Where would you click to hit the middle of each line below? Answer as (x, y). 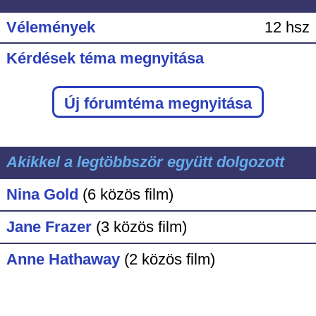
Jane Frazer (49, 226)
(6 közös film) (128, 194)
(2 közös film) (169, 260)
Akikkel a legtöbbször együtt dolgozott (145, 162)
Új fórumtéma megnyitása (158, 103)
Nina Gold (42, 194)
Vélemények (50, 27)
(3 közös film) (141, 226)
